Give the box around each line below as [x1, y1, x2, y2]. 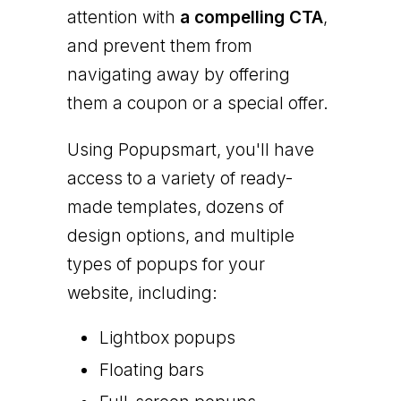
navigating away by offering [66, 64, 290, 85]
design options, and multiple [66, 225, 294, 246]
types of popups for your [66, 253, 265, 275]
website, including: [66, 282, 218, 303]
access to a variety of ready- [66, 167, 293, 189]
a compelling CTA [179, 6, 323, 28]
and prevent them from [66, 35, 252, 56]
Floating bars [98, 359, 204, 380]
